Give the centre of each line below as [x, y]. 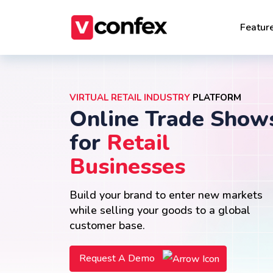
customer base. [107, 225]
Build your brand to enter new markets [166, 195]
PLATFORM [216, 97]
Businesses [127, 167]
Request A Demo [118, 258]
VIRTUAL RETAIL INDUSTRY [130, 97]
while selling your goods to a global [160, 210]
